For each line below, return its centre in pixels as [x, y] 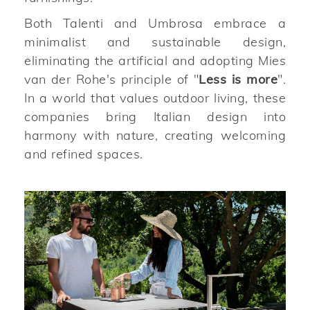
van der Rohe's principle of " [112, 79]
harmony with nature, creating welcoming [155, 135]
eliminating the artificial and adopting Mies [155, 60]
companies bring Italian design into [155, 116]
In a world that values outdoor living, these [155, 98]
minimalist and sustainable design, [155, 42]
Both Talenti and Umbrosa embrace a [155, 23]
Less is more [238, 79]
